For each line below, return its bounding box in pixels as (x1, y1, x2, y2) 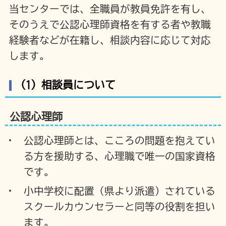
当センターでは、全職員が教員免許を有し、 (9, 4, 211, 14)
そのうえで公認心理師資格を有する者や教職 (9, 20, 211, 30)
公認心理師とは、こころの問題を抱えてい (24, 135, 216, 145)
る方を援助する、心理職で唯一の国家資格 (24, 151, 216, 161)
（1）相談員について (15, 80, 116, 91)
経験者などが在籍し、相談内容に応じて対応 (9, 35, 211, 45)
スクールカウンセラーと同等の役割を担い (24, 201, 216, 211)
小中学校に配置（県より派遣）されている (24, 186, 216, 196)
